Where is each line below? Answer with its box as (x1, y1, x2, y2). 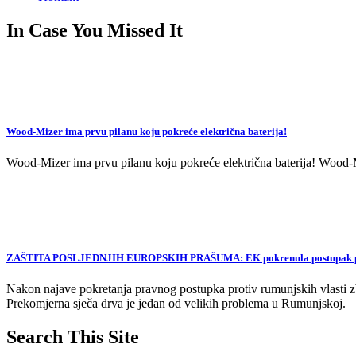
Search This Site (6, 326, 139, 347)
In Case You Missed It (6, 20, 183, 41)
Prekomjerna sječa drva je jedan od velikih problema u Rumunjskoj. (6, 296, 346, 310)
